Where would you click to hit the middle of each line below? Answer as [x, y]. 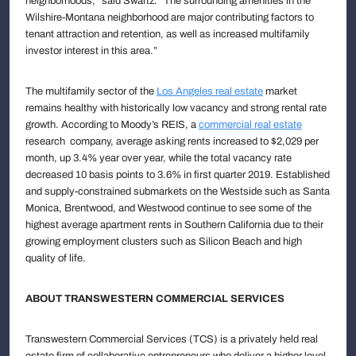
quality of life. [56, 258]
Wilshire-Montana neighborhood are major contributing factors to [170, 17]
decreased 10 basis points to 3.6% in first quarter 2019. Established [178, 174]
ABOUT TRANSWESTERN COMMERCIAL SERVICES [155, 298]
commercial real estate [250, 124]
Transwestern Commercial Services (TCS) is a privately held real [172, 339]
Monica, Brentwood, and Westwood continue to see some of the [168, 208]
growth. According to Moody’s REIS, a [112, 124]
